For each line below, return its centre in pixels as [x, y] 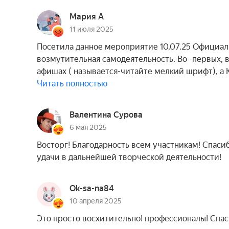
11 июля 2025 [91, 29]
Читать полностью [72, 84]
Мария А [87, 17]
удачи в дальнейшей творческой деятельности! [129, 157]
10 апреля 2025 [96, 201]
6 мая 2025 [88, 127]
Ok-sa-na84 [92, 188]
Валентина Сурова [106, 115]
